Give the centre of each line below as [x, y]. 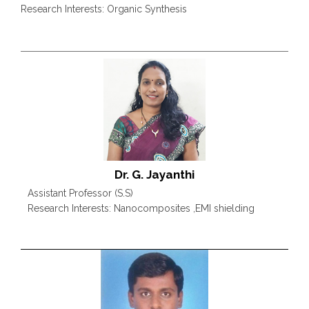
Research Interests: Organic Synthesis [104, 9]
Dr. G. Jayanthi [154, 174]
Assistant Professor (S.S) [80, 193]
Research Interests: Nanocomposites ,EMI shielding [141, 208]
